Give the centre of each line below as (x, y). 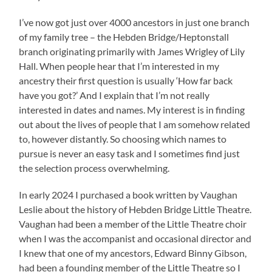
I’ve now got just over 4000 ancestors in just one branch (134, 22)
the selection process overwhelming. (95, 168)
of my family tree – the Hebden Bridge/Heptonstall (124, 37)
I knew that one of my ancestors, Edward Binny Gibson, (133, 253)
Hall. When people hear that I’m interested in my (119, 66)
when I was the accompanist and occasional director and (135, 239)
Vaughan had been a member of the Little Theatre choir (133, 224)
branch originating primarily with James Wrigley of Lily (132, 52)
